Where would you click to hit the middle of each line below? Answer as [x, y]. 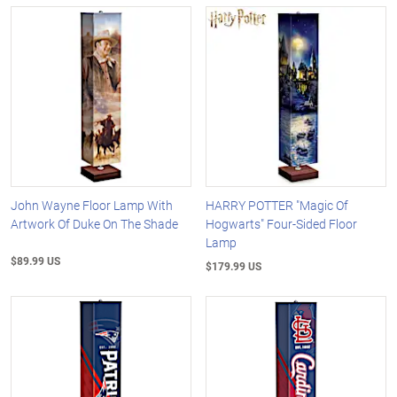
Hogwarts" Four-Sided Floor [282, 223]
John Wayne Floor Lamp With [92, 205]
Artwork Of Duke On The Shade [94, 223]
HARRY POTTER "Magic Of [277, 205]
